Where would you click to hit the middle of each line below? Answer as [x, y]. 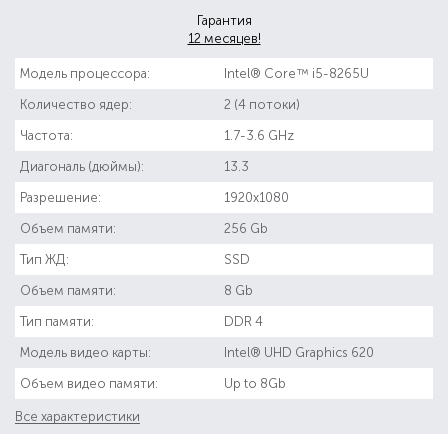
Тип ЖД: [44, 259]
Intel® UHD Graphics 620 [299, 352]
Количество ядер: [76, 104]
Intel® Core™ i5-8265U [296, 73]
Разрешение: [60, 197]
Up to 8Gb [255, 383]
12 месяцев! [224, 38]
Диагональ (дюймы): [82, 166]
